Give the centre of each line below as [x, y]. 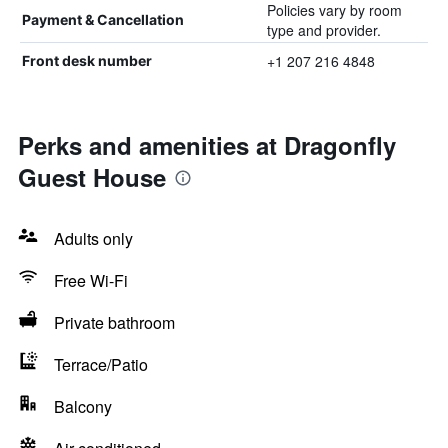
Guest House [92, 177]
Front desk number [87, 60]
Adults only [93, 238]
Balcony [83, 406]
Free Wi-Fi [91, 280]
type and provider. [323, 30]
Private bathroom [114, 322]
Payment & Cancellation [103, 19]
